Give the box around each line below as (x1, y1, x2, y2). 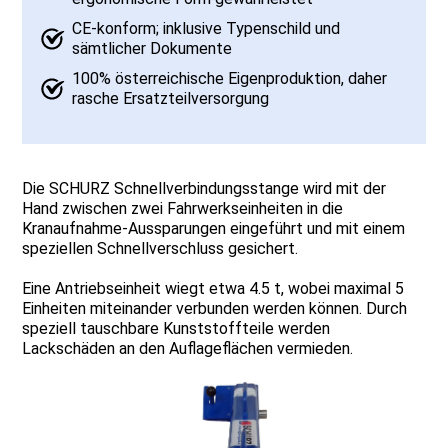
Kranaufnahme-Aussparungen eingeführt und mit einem (22, 219, 406, 239)
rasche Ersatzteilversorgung (72, 89, 270, 109)
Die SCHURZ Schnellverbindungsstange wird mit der (22, 179, 387, 199)
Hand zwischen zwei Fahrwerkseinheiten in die (22, 199, 344, 219)
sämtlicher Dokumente (72, 39, 233, 59)
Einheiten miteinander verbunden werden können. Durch (22, 299, 408, 319)
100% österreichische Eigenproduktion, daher (72, 69, 388, 89)
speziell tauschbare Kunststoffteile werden (22, 319, 331, 339)
